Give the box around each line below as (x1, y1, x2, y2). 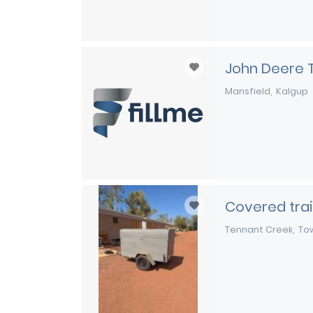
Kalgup (276, 85, 308, 98)
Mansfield (225, 85, 270, 98)
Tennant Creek (225, 223, 293, 236)
